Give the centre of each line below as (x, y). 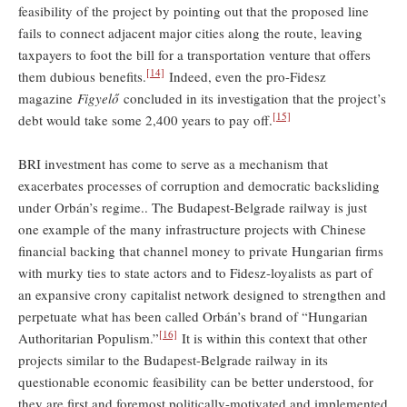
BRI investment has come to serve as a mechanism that (173, 163)
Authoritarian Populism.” (89, 338)
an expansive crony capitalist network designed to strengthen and (202, 294)
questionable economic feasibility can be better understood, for (196, 381)
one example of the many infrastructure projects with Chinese (192, 228)
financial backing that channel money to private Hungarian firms (201, 250)
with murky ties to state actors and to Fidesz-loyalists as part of (195, 272)
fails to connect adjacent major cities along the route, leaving (190, 32)
